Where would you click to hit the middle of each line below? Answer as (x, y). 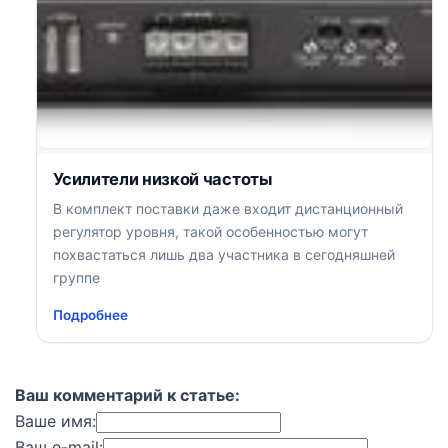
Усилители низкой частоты (163, 178)
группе (77, 277)
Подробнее (91, 314)
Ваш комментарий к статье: (127, 395)
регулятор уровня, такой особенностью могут (211, 231)
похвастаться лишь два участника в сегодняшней (224, 254)
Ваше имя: (55, 421)
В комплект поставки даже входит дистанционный (228, 208)
